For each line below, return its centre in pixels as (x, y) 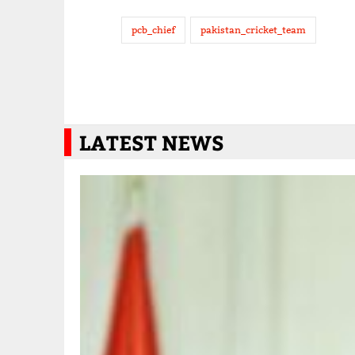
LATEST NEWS (151, 142)
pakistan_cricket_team (253, 29)
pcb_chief (153, 29)
